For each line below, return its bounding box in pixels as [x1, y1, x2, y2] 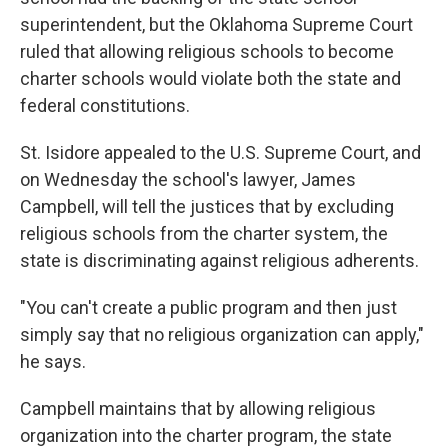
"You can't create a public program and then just [20, 297, 397, 318]
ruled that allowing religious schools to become [20, 41, 394, 62]
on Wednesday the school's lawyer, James [20, 169, 356, 190]
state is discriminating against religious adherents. [20, 250, 419, 271]
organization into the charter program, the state [20, 425, 392, 446]
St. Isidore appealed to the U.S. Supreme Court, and [20, 142, 421, 163]
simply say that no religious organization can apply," [20, 324, 424, 345]
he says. [20, 351, 86, 372]
